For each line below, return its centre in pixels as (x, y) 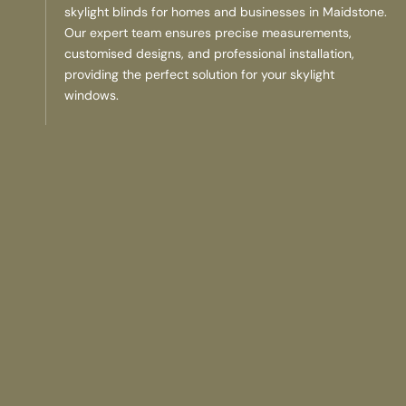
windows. (92, 95)
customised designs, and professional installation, (209, 53)
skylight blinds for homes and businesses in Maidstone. (226, 11)
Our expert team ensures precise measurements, (208, 32)
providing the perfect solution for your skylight (199, 74)
